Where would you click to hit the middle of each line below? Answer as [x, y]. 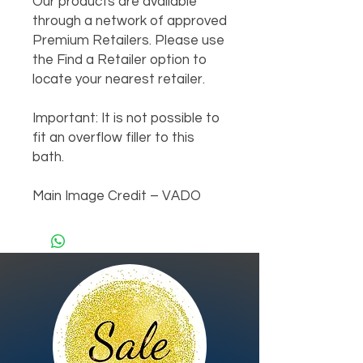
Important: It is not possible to [126, 118]
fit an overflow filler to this [113, 138]
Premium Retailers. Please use [128, 41]
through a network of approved [130, 21]
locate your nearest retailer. [119, 79]
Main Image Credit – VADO [117, 196]
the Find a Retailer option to [120, 60]
